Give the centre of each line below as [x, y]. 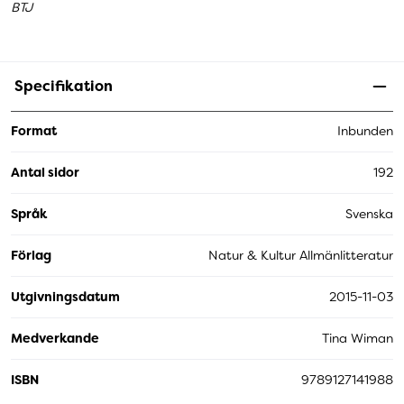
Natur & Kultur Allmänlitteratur [301, 255]
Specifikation [64, 86]
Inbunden [365, 131]
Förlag [31, 255]
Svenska [369, 213]
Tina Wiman [358, 338]
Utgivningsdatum [65, 296]
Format [34, 131]
